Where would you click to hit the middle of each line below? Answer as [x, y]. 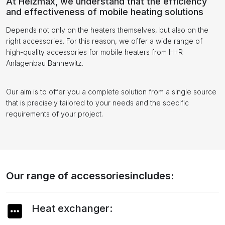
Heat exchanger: [72, 208]
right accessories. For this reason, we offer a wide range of [104, 41]
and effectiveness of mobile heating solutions [105, 12]
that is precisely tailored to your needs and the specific [97, 102]
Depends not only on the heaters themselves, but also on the [107, 30]
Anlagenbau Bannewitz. [45, 63]
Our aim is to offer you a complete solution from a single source [111, 91]
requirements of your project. [54, 114]
